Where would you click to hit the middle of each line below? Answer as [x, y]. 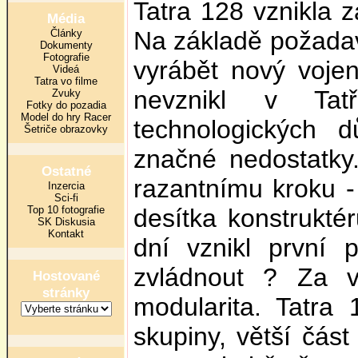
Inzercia [66, 186]
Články [66, 33]
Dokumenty [66, 45]
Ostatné [66, 171]
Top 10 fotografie [66, 210]
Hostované [66, 276]
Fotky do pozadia [66, 105]
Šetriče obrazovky [66, 129]
